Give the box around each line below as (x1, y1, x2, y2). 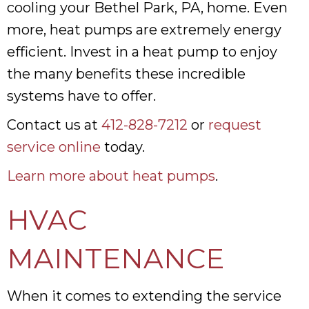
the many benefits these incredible (7, 65, 246, 82)
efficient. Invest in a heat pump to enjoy (7, 43, 277, 60)
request (208, 116, 261, 133)
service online (7, 138, 101, 155)
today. (101, 138, 145, 155)
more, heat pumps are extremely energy (7, 21, 281, 38)
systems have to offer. (7, 87, 156, 104)
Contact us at (7, 116, 101, 133)
